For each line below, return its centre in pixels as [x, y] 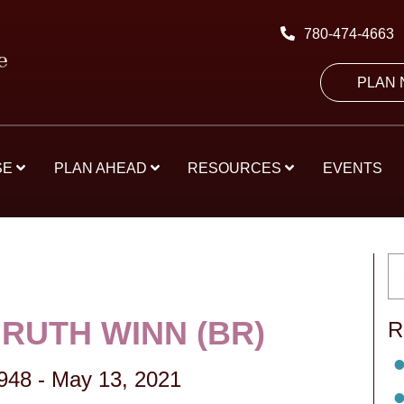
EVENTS [353, 168]
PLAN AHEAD [102, 168]
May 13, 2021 [116, 379]
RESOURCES [237, 168]
